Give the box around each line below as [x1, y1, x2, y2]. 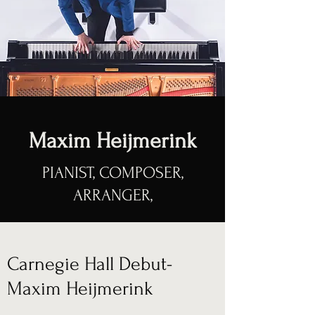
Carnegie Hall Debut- [7, 253, 172, 275]
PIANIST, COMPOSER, [41, 163, 184, 182]
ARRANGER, [72, 186, 153, 205]
